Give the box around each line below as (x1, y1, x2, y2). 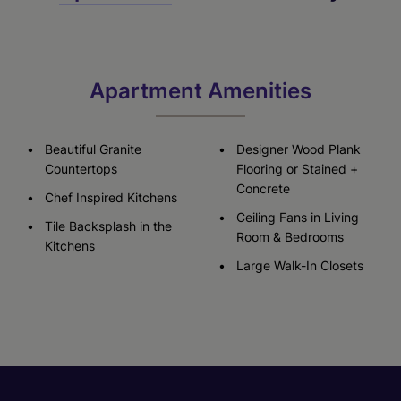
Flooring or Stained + (236, 160, 358, 176)
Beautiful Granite (44, 141, 141, 157)
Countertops (44, 160, 117, 176)
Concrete (236, 180, 290, 196)
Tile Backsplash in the (44, 218, 172, 234)
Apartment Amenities (90, 77, 311, 104)
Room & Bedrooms (236, 228, 344, 244)
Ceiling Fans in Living (236, 209, 359, 225)
